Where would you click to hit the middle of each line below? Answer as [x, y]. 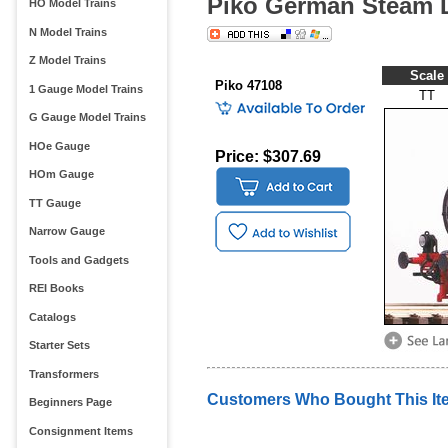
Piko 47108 [248, 86]
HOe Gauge [59, 145]
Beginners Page [70, 402]
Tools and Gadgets [78, 259]
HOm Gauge [61, 174]
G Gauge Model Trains [87, 117]
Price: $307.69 [267, 157]
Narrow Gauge [66, 231]
